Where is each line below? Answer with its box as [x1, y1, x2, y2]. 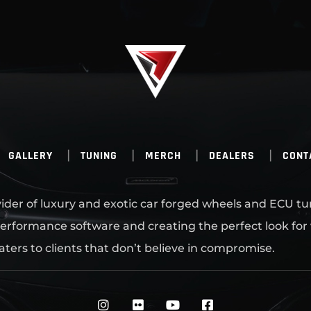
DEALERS [208, 149, 255, 163]
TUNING [80, 149, 117, 163]
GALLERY [8, 149, 53, 163]
